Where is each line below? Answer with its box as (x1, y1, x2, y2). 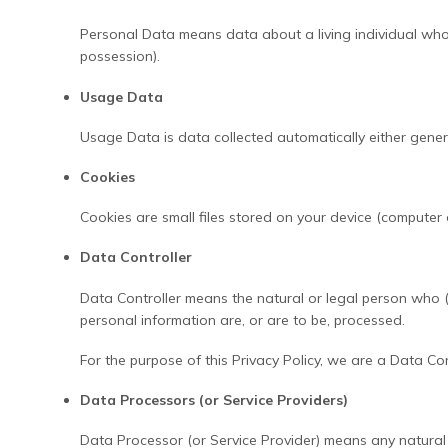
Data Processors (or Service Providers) (80, 390, 349, 409)
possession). (80, 47, 161, 66)
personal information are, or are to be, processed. (80, 310, 406, 329)
